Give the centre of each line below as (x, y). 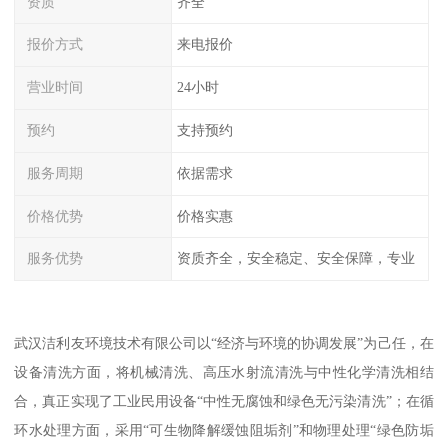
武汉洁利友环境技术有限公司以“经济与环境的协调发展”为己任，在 (224, 343)
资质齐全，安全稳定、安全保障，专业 (295, 258)
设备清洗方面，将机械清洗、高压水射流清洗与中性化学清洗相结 (224, 372)
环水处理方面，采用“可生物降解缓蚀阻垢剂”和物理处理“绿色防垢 (224, 430)
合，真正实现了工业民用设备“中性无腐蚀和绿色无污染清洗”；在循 (224, 401)
